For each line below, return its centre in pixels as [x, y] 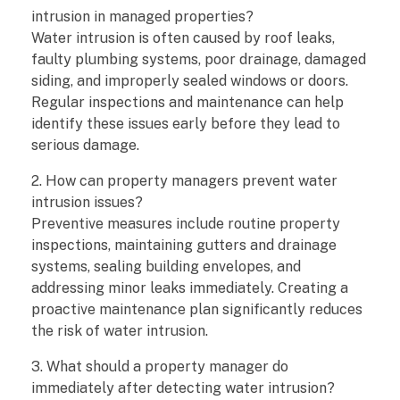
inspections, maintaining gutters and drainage [184, 246]
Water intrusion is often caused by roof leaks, [183, 38]
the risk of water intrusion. [120, 331]
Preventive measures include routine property [186, 224]
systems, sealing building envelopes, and [166, 267]
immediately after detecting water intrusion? [183, 388]
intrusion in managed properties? [142, 17]
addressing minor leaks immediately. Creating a [190, 288]
